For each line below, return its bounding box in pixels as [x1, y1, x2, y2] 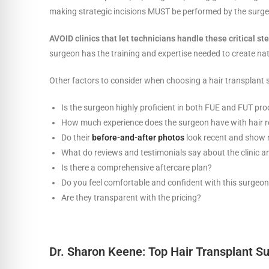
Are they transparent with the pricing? [61, 192, 203, 202]
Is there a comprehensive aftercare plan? [61, 162, 212, 172]
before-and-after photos [92, 132, 184, 142]
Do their [61, 132, 92, 142]
